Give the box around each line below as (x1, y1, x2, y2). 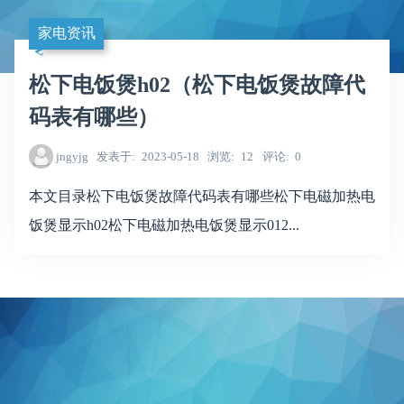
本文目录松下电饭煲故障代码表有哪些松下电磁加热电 (29, 188, 375, 204)
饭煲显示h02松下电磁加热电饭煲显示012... (29, 216, 299, 233)
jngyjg (55, 150, 88, 164)
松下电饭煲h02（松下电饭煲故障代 (29, 72, 365, 96)
